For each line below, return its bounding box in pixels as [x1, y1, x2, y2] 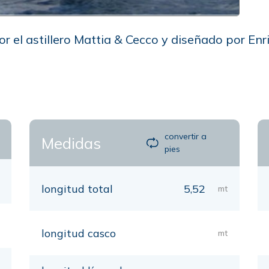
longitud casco [41, 226, 116, 240]
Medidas [41, 133, 101, 153]
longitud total [41, 182, 113, 196]
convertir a [165, 131, 207, 142]
